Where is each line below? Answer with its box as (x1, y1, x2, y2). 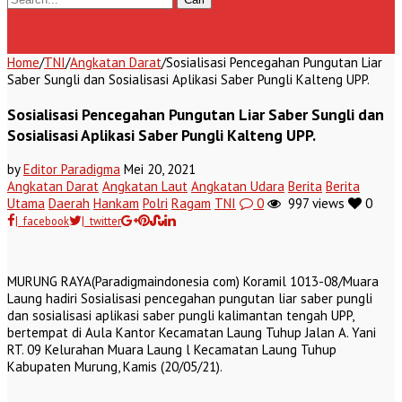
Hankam (93, 195, 139, 213)
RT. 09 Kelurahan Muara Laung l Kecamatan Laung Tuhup (7, 341, 336, 359)
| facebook (15, 214, 69, 229)
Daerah (48, 195, 90, 213)
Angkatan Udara (191, 178, 284, 196)
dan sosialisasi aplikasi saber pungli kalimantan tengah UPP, (7, 307, 354, 325)
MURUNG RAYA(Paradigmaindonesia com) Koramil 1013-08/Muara (7, 273, 379, 291)
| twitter (82, 214, 121, 229)
